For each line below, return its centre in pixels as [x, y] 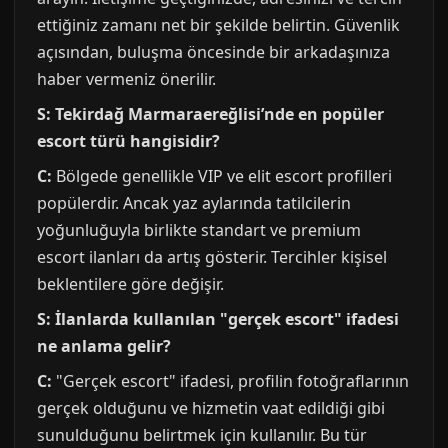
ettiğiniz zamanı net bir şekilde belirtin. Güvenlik [218, 25]
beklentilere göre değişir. [130, 284]
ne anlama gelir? [104, 346]
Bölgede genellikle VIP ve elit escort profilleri [222, 176]
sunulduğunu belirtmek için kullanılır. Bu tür [202, 435]
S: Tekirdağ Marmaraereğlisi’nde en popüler [210, 114]
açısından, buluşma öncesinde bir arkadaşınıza [213, 52]
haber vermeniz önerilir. [126, 79]
